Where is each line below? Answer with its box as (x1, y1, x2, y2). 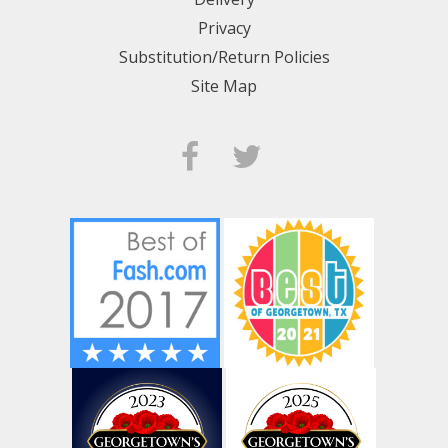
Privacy (197, 17, 251, 40)
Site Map (191, 75, 257, 98)
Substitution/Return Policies (118, 46, 330, 69)
